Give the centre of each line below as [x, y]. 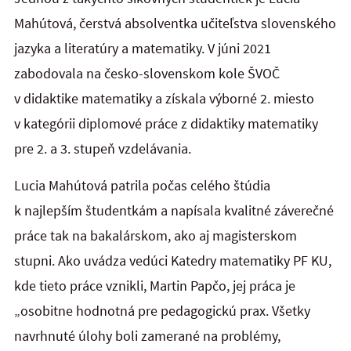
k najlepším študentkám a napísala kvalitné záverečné [174, 210]
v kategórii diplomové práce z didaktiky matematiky [166, 124]
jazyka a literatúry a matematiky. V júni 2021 [143, 49]
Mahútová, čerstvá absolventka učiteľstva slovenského [175, 24]
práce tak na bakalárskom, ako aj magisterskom [156, 235]
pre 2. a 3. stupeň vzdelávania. [103, 149]
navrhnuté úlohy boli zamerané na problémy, [147, 335]
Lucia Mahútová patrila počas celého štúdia [142, 185]
